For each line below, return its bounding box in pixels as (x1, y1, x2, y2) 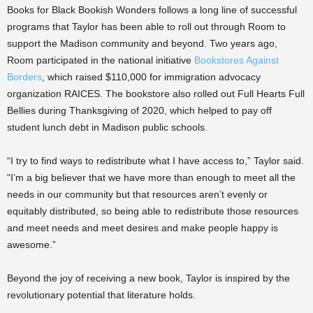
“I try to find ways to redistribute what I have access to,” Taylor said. (7, 155, 304, 166)
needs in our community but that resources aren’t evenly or (7, 189, 268, 200)
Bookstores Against (191, 54, 279, 66)
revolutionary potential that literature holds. (7, 289, 198, 300)
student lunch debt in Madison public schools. (7, 122, 210, 133)
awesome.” (7, 239, 56, 250)
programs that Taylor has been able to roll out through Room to (7, 21, 286, 32)
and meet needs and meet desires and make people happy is (7, 222, 278, 233)
